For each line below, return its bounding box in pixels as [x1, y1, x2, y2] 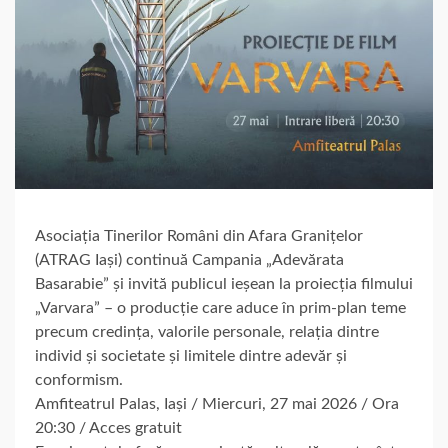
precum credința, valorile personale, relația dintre [35, 324, 379, 341]
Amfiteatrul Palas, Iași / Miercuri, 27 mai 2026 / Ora [35, 396, 399, 413]
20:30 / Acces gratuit [35, 420, 182, 437]
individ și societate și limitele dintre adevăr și [35, 348, 347, 365]
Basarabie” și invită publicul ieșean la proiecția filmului [35, 276, 413, 293]
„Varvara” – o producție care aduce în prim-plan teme [35, 300, 406, 317]
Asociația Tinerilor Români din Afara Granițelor [35, 228, 363, 245]
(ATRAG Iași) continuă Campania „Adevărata [35, 252, 344, 269]
